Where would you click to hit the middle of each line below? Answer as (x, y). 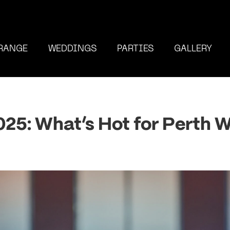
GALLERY (193, 49)
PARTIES (135, 49)
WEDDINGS (72, 49)
